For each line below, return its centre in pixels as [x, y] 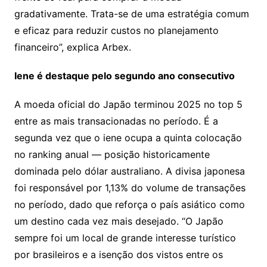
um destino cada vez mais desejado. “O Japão [119, 221]
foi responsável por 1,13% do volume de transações [130, 188]
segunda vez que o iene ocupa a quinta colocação [128, 138]
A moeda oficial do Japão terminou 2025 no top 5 [128, 105]
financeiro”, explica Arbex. [72, 47]
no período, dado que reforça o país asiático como [129, 205]
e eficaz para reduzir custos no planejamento [116, 31]
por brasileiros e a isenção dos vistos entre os [118, 255]
